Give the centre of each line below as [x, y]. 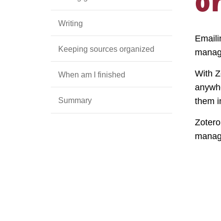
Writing [71, 23]
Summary [75, 100]
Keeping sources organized [106, 49]
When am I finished [92, 75]
